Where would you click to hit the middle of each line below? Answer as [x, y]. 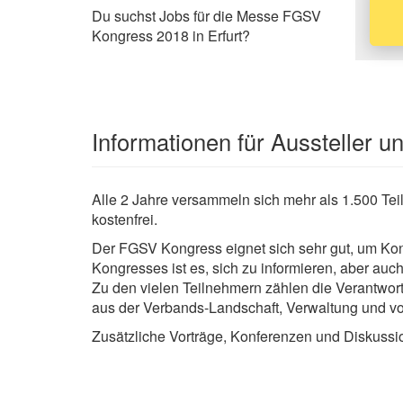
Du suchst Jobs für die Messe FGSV [206, 15]
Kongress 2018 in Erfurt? [171, 35]
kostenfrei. [126, 219]
